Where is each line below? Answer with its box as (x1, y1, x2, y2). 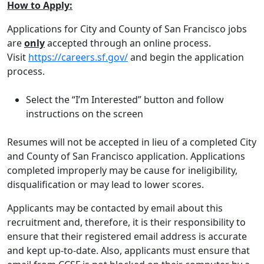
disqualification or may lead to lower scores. (7, 178, 204, 191)
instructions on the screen (26, 107, 143, 120)
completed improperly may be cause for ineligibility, (7, 164, 237, 177)
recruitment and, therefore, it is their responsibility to (7, 216, 246, 229)
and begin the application (128, 51, 244, 64)
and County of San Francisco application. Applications (7, 150, 245, 163)
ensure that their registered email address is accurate (7, 230, 247, 243)
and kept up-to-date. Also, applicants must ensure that (7, 244, 250, 257)
